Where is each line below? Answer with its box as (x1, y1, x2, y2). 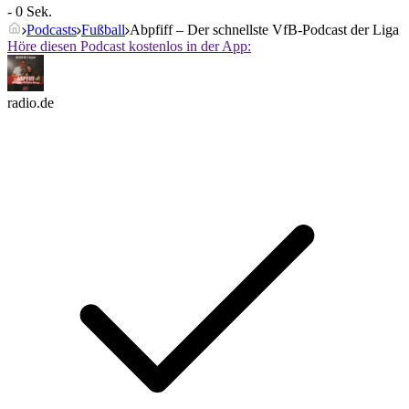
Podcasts (26, 22, 77, 38)
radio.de (7, 95, 54, 111)
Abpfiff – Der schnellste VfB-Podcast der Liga (130, 22, 399, 38)
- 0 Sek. (7, 4, 52, 20)
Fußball (81, 22, 125, 38)
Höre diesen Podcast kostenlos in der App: (7, 38, 251, 55)
